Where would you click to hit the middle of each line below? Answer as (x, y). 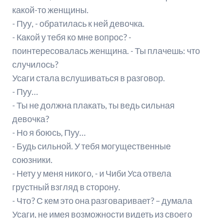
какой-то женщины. (50, 10)
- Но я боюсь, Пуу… (49, 133)
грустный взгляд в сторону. (66, 187)
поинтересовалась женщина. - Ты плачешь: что (106, 51)
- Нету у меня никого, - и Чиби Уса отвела (91, 173)
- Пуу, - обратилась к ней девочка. (78, 24)
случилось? (35, 64)
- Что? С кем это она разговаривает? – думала (102, 201)
